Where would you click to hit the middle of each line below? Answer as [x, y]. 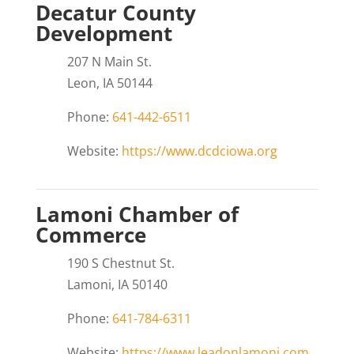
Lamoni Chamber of [137, 215]
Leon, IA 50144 [109, 83]
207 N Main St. [109, 62]
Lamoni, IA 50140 [117, 285]
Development [104, 34]
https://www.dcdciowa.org [199, 151]
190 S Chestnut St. [121, 264]
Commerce [90, 235]
